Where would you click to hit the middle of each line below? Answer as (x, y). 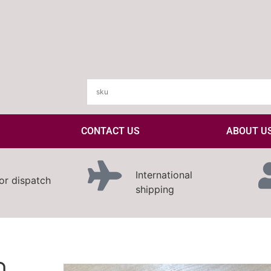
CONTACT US (110, 131)
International (164, 175)
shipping (155, 190)
